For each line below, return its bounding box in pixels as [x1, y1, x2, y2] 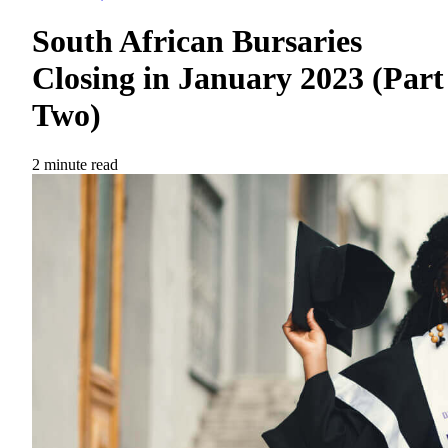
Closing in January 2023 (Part [32, 60, 444, 97]
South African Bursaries [32, 23, 362, 60]
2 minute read [32, 155, 118, 173]
